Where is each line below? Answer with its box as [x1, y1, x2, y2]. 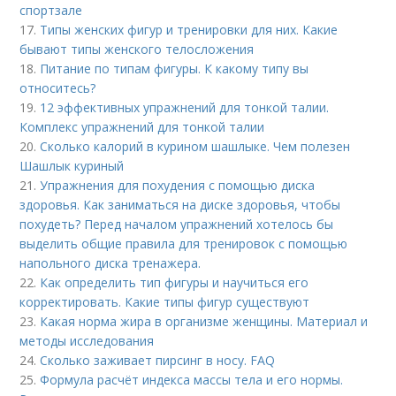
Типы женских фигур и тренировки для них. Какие [40, 21, 339, 39]
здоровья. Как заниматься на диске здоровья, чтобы [19, 196, 341, 214]
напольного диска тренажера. [19, 255, 202, 272]
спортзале [19, 2, 83, 19]
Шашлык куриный [19, 157, 125, 175]
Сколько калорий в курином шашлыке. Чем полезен [40, 138, 351, 156]
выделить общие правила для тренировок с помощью [19, 235, 348, 253]
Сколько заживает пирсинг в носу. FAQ [40, 352, 276, 369]
